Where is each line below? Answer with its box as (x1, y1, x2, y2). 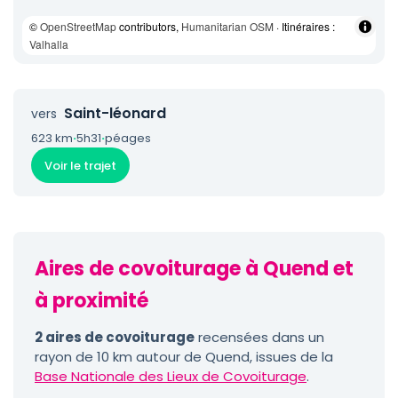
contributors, (116, 19, 181, 34)
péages (105, 130, 151, 147)
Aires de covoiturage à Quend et (35, 255, 354, 283)
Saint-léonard (64, 103, 166, 123)
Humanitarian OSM (181, 19, 274, 34)
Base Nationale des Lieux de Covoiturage (35, 367, 306, 386)
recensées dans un (195, 328, 324, 346)
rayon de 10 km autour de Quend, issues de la (35, 347, 333, 366)
